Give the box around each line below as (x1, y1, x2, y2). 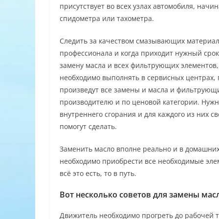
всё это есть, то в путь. (60, 168, 136, 178)
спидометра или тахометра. (60, 13, 154, 23)
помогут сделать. (60, 121, 117, 131)
